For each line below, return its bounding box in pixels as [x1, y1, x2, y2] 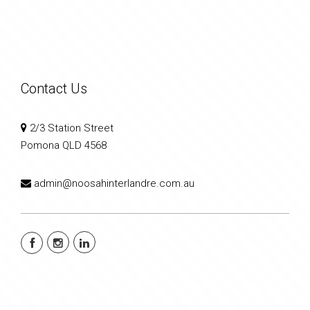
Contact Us [21, 80, 87, 98]
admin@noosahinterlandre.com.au [34, 177, 194, 190]
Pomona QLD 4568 [21, 139, 107, 152]
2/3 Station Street [27, 122, 113, 135]
